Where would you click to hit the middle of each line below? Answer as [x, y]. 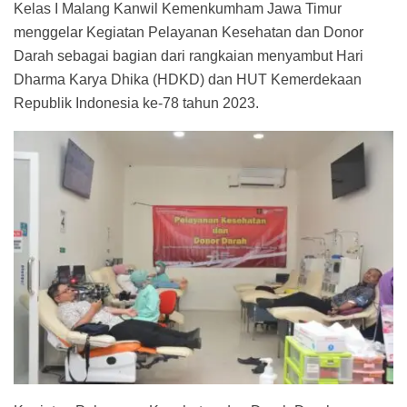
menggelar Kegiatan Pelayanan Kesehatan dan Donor [189, 33]
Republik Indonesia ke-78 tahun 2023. [136, 104]
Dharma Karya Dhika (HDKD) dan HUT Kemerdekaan [188, 80]
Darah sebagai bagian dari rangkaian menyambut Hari [189, 56]
